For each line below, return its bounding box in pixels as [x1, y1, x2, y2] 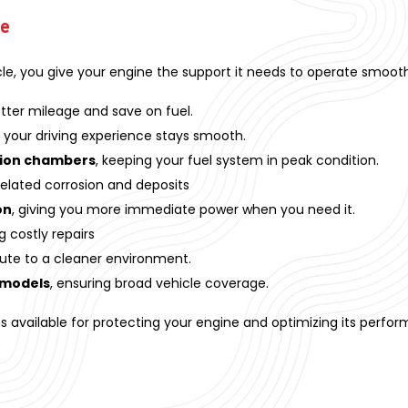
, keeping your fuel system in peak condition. [96, 150, 380, 169]
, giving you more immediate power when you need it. [12, 199, 356, 219]
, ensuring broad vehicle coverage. [50, 273, 270, 292]
